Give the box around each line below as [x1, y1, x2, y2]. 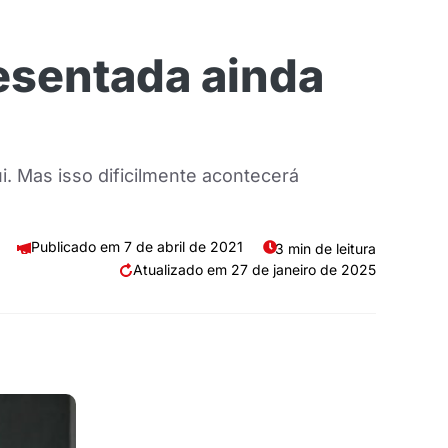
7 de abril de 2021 [124, 238, 243, 255]
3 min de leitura [275, 240, 376, 257]
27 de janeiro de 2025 [231, 261, 376, 278]
